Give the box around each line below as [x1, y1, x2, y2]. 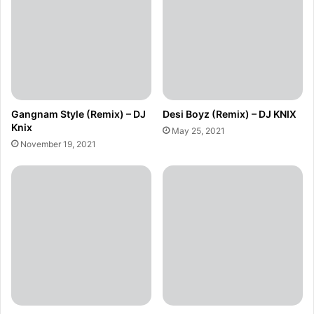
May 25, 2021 [172, 125, 225, 137]
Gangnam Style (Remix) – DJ [11, 108, 146, 121]
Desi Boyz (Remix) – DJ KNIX [163, 108, 296, 121]
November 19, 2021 [20, 139, 96, 150]
